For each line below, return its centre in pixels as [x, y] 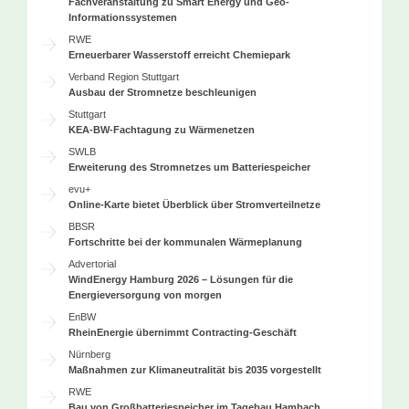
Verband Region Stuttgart [124, 76]
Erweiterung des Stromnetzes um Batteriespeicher [190, 167]
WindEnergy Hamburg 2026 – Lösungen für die [181, 279]
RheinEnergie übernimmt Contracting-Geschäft [183, 332]
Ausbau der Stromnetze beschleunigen [163, 92]
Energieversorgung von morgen [146, 294]
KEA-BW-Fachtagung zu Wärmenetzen [162, 129]
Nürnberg [90, 354]
